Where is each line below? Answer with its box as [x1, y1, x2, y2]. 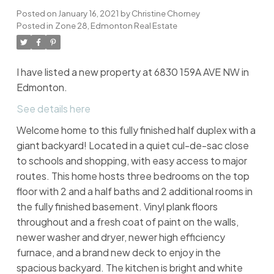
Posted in [16, 20, 53, 31]
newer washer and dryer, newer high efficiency [16, 230, 225, 243]
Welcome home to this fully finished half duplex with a [16, 123, 256, 136]
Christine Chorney [131, 7, 200, 18]
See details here [16, 102, 91, 115]
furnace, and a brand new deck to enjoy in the [16, 245, 221, 259]
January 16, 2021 [57, 7, 119, 18]
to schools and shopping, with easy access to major [16, 154, 247, 167]
